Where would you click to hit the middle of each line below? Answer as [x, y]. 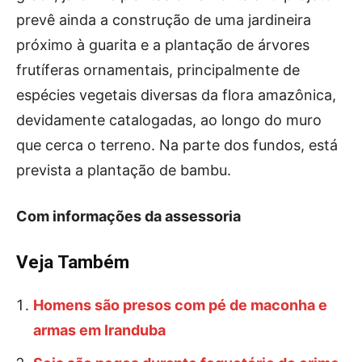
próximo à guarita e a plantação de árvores [163, 45]
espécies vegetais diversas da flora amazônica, [176, 95]
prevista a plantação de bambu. [124, 170]
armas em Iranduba [99, 330]
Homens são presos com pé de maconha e [180, 305]
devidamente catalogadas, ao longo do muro [169, 120]
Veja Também [73, 262]
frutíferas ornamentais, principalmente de [158, 70]
